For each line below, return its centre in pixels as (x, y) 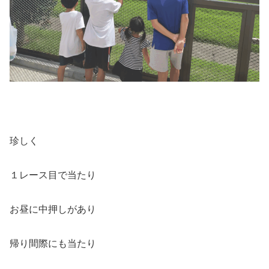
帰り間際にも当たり (53, 243)
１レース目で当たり (53, 175)
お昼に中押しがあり (53, 209)
